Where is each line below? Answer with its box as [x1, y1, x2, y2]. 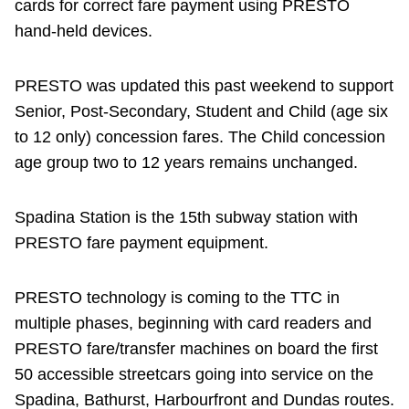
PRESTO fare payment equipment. [15, 234, 268, 253]
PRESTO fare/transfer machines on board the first [15, 340, 378, 359]
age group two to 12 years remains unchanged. [15, 153, 358, 173]
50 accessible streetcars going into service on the [15, 365, 373, 384]
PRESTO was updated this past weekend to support [15, 77, 393, 96]
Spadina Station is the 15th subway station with [15, 208, 358, 227]
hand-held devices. [15, 22, 152, 41]
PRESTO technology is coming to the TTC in [15, 288, 340, 308]
